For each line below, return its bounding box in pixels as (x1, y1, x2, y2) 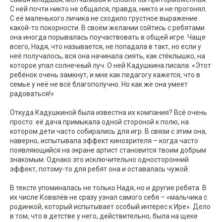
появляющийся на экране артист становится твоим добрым (10, 146, 206, 155)
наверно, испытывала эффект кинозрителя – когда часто (10, 137, 198, 145)
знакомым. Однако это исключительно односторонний (10, 156, 189, 164)
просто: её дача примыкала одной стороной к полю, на (10, 118, 189, 126)
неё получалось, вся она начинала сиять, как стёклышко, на (10, 52, 205, 60)
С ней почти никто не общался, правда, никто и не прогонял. (10, 5, 207, 13)
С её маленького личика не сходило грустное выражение (10, 14, 198, 23)
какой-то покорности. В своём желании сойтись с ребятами (10, 24, 205, 32)
